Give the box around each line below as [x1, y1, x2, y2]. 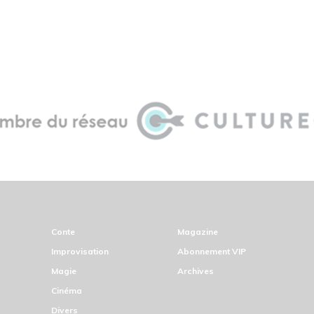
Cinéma [51, 285, 82, 296]
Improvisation [51, 245, 109, 257]
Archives [177, 265, 214, 276]
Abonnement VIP [177, 245, 246, 257]
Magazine [177, 226, 218, 237]
